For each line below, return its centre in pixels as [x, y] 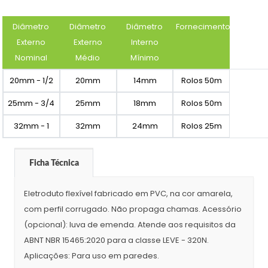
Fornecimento [203, 27]
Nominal [31, 58]
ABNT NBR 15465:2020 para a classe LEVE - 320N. [116, 240]
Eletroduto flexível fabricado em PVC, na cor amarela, [128, 194]
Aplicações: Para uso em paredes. [92, 256]
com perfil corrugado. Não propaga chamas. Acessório [133, 209]
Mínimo [144, 58]
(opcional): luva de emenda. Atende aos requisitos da [130, 225]
